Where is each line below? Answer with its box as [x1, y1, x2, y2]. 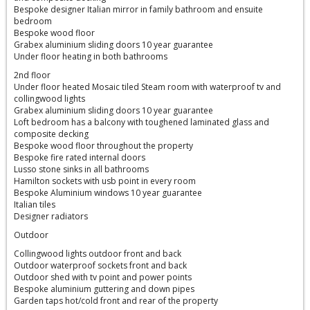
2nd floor [14, 69, 51, 81]
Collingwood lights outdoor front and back [14, 247, 181, 259]
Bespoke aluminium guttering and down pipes [14, 282, 194, 295]
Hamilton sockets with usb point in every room [14, 174, 196, 187]
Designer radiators [14, 210, 88, 222]
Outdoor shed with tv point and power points [14, 271, 192, 283]
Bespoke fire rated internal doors [14, 151, 145, 163]
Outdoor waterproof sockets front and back [14, 259, 187, 271]
